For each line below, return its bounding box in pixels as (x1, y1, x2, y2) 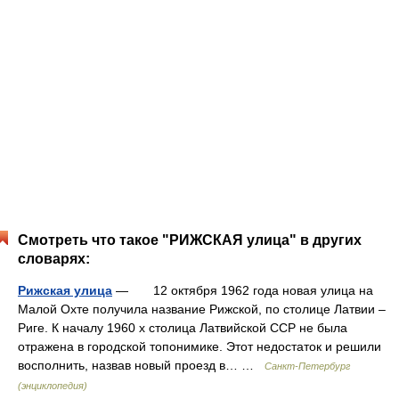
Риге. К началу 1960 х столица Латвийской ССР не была (18, 321, 347, 335)
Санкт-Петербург (265, 361, 350, 371)
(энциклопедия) (18, 380, 87, 391)
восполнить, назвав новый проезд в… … (18, 358, 265, 372)
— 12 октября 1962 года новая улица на (112, 283, 373, 297)
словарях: (18, 251, 90, 266)
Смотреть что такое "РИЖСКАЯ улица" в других (18, 232, 362, 248)
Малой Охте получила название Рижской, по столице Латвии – (18, 302, 386, 316)
